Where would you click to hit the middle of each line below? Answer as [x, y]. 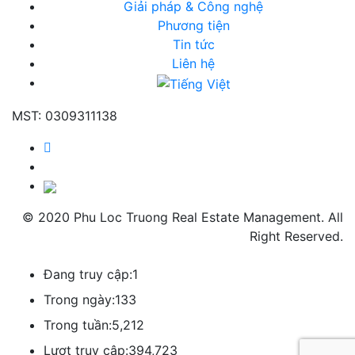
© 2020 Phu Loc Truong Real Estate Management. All [183, 218]
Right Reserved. [296, 237]
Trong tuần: [78, 325]
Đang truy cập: [88, 275]
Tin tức [193, 45]
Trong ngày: [79, 300]
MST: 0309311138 [65, 116]
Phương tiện [193, 26]
